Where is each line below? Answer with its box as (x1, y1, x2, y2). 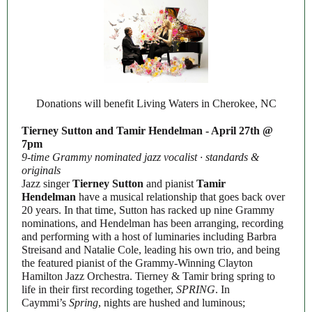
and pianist (143, 178, 196, 189)
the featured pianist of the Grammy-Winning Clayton (22, 257, 253, 269)
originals (22, 164, 61, 176)
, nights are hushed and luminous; (98, 297, 245, 309)
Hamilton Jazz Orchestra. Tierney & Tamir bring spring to (22, 270, 275, 282)
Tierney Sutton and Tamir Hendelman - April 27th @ (22, 125, 273, 136)
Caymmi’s (22, 297, 69, 309)
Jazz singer (22, 178, 72, 189)
